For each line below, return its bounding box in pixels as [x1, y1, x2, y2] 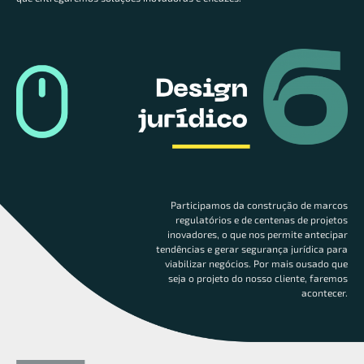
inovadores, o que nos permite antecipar [167, 227, 348, 240]
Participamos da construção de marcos [171, 198, 348, 210]
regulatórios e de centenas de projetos [175, 213, 348, 225]
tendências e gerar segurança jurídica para [156, 242, 348, 254]
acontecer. [301, 286, 348, 298]
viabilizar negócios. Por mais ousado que [165, 257, 348, 269]
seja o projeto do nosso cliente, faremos [168, 271, 348, 284]
